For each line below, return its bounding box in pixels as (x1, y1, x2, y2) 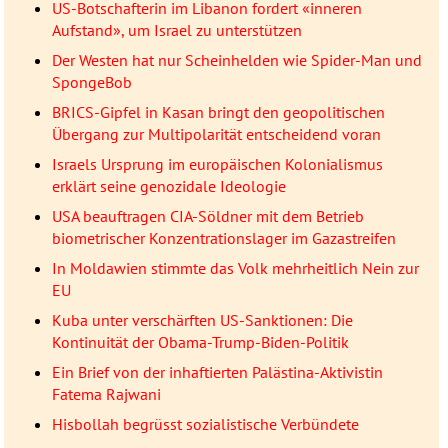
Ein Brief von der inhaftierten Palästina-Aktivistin (51, 362, 383, 383)
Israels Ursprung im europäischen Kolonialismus (51, 154, 383, 175)
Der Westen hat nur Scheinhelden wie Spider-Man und (51, 50, 422, 71)
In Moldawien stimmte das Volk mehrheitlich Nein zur (51, 258, 419, 279)
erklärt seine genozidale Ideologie (51, 176, 286, 197)
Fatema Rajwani (51, 384, 161, 405)
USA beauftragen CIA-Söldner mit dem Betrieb (51, 206, 364, 227)
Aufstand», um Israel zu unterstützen (51, 20, 302, 41)
